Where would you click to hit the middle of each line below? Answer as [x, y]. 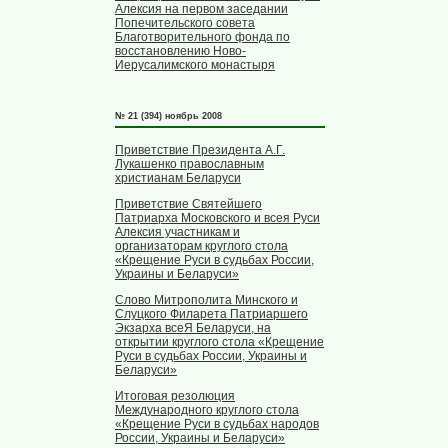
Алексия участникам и [177, 232]
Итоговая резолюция [175, 396]
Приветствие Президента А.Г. [200, 150]
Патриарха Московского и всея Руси [217, 218]
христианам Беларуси [178, 178]
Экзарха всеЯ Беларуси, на [193, 328]
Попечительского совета [185, 23]
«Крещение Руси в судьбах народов [217, 424]
